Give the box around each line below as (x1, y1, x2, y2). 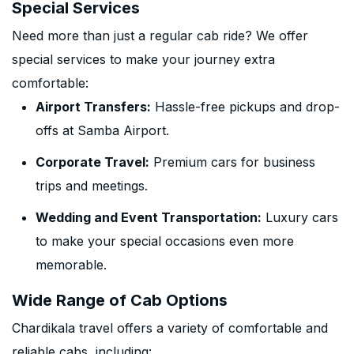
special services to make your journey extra (12, 51, 275, 67)
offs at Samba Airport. (36, 122, 169, 138)
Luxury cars (262, 209, 338, 225)
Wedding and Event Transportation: (36, 209, 262, 225)
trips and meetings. (36, 178, 148, 194)
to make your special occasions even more (36, 233, 294, 249)
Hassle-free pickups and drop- (151, 99, 340, 115)
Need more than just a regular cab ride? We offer (12, 28, 308, 43)
